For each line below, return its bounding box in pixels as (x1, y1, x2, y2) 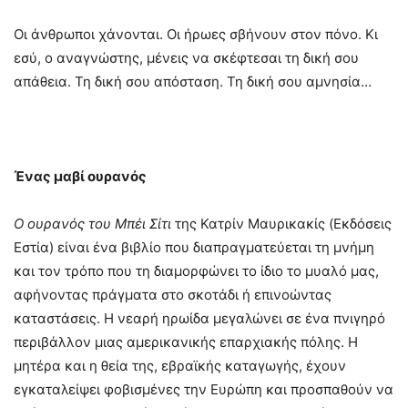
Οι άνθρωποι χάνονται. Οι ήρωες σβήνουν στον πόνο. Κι (14, 25, 378, 43)
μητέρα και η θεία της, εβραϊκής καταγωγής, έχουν (14, 356, 346, 374)
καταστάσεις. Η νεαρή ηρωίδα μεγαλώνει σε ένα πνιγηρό (14, 309, 385, 327)
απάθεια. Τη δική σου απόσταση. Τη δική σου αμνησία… (14, 72, 372, 90)
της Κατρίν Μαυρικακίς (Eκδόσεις (171, 214, 392, 232)
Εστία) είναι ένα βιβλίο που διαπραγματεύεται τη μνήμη (14, 238, 374, 256)
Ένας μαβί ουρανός (14, 167, 147, 185)
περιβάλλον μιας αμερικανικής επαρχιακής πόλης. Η (14, 332, 358, 351)
